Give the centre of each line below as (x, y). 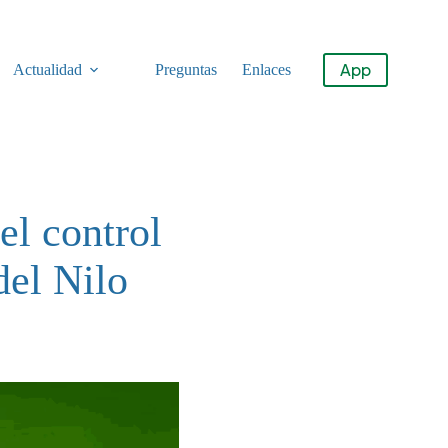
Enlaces (266, 69)
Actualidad (47, 69)
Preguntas (185, 69)
